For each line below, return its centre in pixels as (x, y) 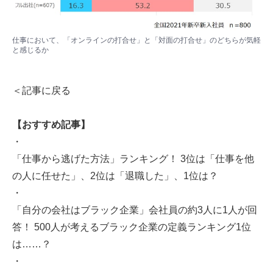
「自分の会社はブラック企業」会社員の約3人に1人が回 (135, 210)
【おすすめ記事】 (51, 125)
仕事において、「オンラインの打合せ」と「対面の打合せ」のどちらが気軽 (136, 40)
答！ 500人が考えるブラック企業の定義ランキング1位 (132, 227)
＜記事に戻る (41, 91)
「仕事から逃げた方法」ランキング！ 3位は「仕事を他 (133, 159)
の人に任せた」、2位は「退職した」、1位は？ (115, 176)
